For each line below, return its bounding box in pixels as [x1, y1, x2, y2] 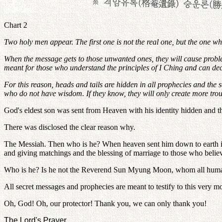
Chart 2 [4, 21, 27, 29]
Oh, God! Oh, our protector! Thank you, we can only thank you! [4, 199, 207, 208]
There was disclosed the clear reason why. [4, 123, 135, 131]
